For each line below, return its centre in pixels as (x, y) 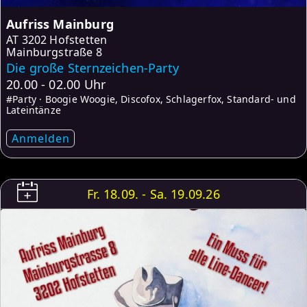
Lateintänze (34, 110)
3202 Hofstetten (64, 40)
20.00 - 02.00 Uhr (56, 85)
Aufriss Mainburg (60, 24)
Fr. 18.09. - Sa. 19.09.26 (153, 194)
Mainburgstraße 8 (54, 52)
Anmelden (40, 139)
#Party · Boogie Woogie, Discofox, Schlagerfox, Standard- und (151, 99)
